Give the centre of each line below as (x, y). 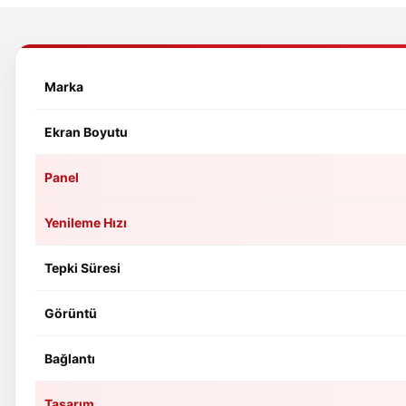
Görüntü (71, 313)
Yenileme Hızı (86, 222)
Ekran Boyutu (86, 132)
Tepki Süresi (82, 268)
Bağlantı (70, 358)
